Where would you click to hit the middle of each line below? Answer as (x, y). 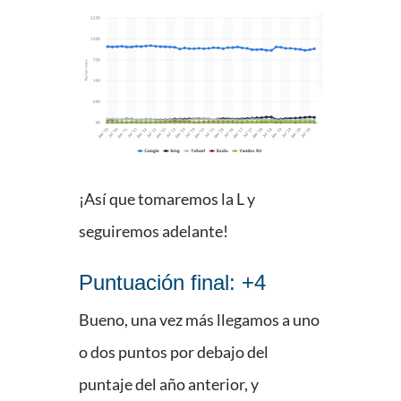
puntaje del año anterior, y (169, 384)
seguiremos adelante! (154, 231)
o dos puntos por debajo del (174, 352)
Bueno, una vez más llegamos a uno (199, 320)
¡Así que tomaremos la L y (167, 199)
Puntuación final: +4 (172, 283)
